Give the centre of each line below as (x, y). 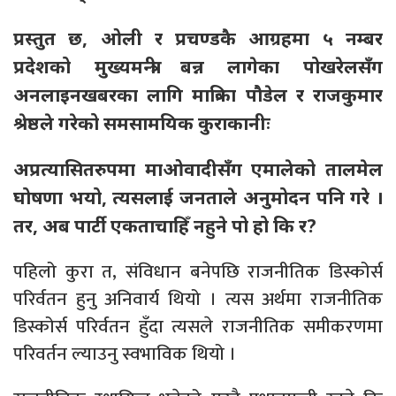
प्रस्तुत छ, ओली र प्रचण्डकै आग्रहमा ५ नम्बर (198, 38)
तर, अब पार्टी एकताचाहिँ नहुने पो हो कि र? (165, 225)
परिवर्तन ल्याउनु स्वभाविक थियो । (125, 354)
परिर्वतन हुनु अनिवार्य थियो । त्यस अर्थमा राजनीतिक (198, 299)
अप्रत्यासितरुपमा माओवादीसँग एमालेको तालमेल (198, 168)
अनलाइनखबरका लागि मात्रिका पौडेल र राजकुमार (198, 94)
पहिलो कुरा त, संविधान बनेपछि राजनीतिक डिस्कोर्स (198, 271)
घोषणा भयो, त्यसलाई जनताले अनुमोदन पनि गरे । (198, 197)
